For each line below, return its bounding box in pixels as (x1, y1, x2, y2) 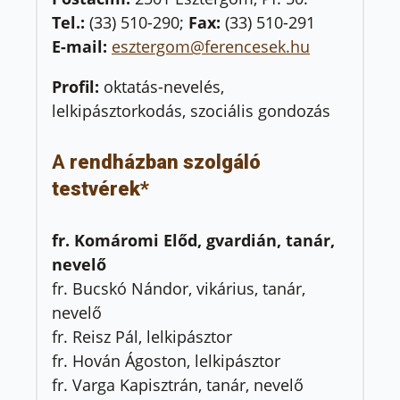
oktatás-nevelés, (104, 75, 224, 97)
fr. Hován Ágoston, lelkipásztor (52, 350, 280, 372)
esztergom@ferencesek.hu (112, 35, 310, 57)
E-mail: (52, 35, 112, 57)
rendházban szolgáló (65, 150, 261, 173)
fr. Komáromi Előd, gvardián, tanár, (52, 229, 335, 252)
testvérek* (52, 177, 149, 200)
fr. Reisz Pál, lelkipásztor (52, 326, 232, 348)
